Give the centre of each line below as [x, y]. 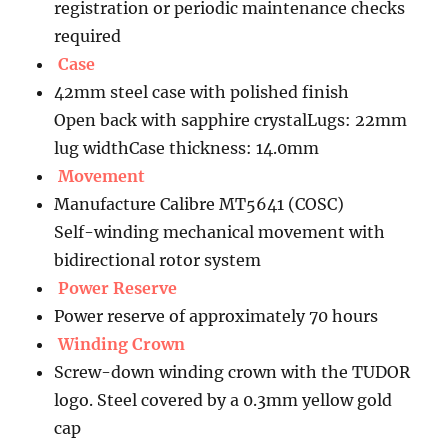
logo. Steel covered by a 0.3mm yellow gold [223, 400]
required [88, 36]
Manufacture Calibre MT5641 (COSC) [199, 204]
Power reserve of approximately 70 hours [216, 316]
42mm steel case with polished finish [202, 92]
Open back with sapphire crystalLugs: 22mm [231, 120]
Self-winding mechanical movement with [220, 232]
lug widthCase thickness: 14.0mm [187, 148]
